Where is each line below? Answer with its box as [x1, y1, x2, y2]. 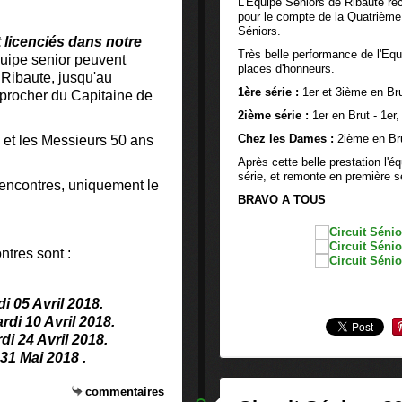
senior [31, 52, 71, 67]
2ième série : [238, 109, 312, 122]
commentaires [85, 385, 164, 398]
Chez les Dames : [238, 132, 337, 145]
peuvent [71, 52, 126, 67]
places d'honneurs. [238, 62, 335, 75]
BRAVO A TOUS [238, 193, 326, 206]
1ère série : [238, 85, 302, 99]
